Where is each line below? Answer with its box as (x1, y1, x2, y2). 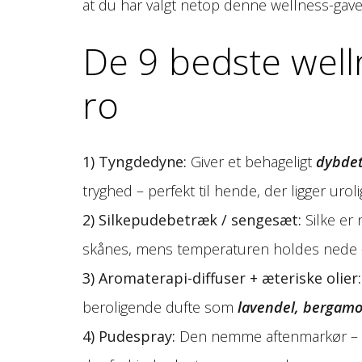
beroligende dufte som (82, 297, 238, 317)
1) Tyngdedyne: (82, 151, 187, 171)
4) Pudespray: (82, 326, 175, 346)
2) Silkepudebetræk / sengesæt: (82, 209, 301, 229)
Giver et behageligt (187, 151, 316, 171)
